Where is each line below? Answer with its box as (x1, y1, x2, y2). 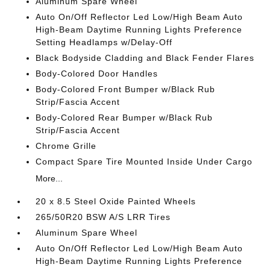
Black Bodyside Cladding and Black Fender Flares (36, 53, 255, 63)
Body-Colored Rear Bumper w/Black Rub (36, 113, 213, 122)
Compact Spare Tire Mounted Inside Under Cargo (36, 157, 253, 166)
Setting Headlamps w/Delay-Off (36, 37, 173, 47)
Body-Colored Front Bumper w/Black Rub (36, 84, 216, 94)
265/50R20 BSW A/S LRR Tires (36, 212, 171, 222)
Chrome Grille (36, 141, 97, 151)
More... (36, 174, 63, 183)
